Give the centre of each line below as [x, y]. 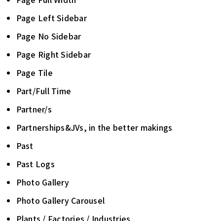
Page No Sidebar [49, 36]
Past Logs [35, 164]
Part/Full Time [43, 91]
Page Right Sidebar [53, 55]
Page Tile [34, 73]
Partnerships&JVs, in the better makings [94, 128]
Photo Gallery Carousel [60, 201]
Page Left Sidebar [51, 18]
